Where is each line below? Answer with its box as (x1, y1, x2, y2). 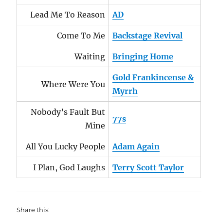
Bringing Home (112, 52, 174, 61)
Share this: (17, 206, 50, 214)
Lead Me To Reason (30, 10, 106, 19)
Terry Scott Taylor (112, 163, 184, 172)
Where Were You (41, 79, 106, 89)
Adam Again (112, 142, 160, 151)
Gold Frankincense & (112, 73, 194, 82)
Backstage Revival (112, 31, 183, 40)
